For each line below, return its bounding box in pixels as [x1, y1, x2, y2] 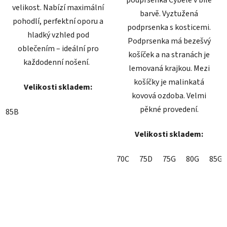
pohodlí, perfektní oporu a [13, 15, 103, 27]
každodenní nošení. [23, 56, 93, 68]
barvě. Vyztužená [140, 8, 198, 19]
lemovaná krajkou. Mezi [128, 62, 210, 74]
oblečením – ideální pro [17, 43, 99, 54]
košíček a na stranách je [128, 49, 210, 60]
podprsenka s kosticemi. [127, 21, 211, 33]
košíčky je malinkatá [134, 76, 204, 88]
